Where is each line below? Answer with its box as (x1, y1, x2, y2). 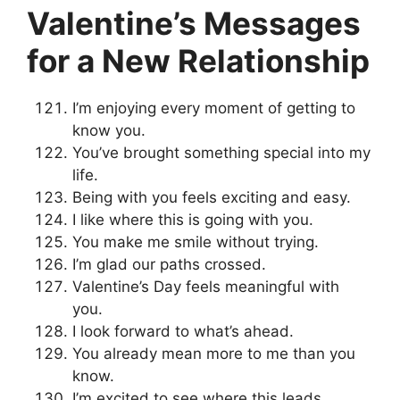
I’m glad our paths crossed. (72, 255, 266, 274)
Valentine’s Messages (27, 4, 361, 43)
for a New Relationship (27, 42, 370, 80)
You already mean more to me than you (72, 345, 355, 363)
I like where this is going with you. (72, 211, 313, 229)
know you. (72, 121, 146, 140)
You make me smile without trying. (72, 233, 319, 252)
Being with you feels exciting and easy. (72, 188, 351, 207)
